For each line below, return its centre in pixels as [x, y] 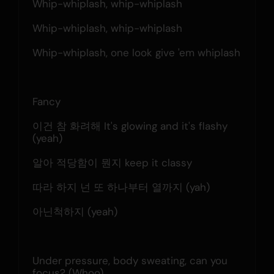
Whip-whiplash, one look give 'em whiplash [136, 52]
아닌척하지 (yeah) [75, 211]
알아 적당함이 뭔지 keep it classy [112, 162]
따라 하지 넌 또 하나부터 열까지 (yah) [121, 187]
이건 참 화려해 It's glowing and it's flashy [130, 126]
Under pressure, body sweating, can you [130, 260]
